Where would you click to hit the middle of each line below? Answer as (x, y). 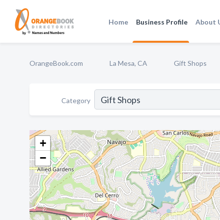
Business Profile (162, 22)
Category (76, 100)
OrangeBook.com (56, 63)
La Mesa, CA (128, 63)
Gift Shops (190, 63)
